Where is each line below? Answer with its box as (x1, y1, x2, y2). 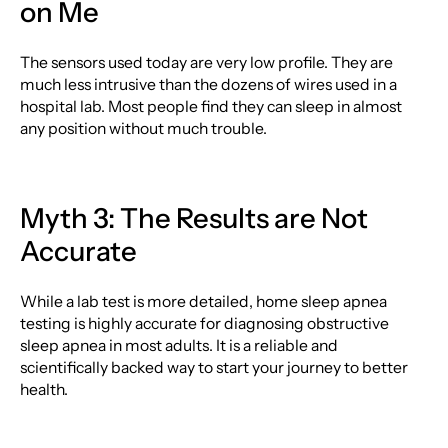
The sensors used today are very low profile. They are (19, 53, 393, 73)
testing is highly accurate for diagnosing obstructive (19, 314, 389, 334)
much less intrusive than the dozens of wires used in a (19, 75, 397, 95)
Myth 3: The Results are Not (19, 200, 368, 235)
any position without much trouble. (19, 119, 267, 139)
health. (19, 380, 68, 400)
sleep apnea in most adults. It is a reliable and (19, 336, 338, 356)
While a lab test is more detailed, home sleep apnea (19, 292, 387, 312)
